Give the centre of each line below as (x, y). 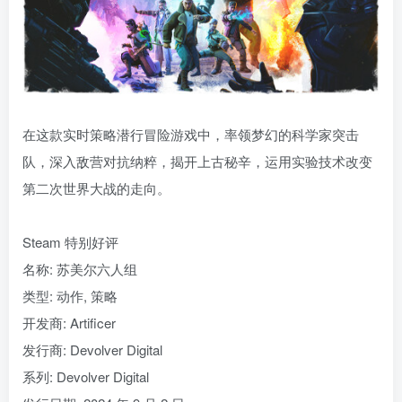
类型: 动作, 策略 (70, 295)
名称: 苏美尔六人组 (80, 268)
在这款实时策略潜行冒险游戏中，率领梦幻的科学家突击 (191, 134)
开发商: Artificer (69, 322)
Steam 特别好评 (70, 241)
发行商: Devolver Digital (92, 349)
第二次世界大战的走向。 (96, 188)
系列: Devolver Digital (86, 376)
